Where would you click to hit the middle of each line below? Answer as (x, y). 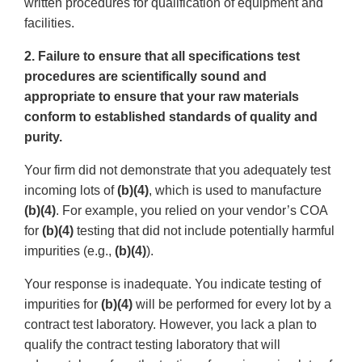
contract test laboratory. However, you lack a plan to (170, 325)
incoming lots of (71, 191)
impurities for (63, 305)
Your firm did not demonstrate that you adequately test (177, 170)
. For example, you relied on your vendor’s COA (192, 211)
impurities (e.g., (69, 251)
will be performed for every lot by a (232, 305)
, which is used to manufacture (235, 191)
